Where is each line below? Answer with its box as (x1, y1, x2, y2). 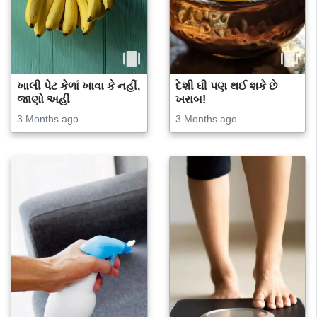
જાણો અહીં (17, 93, 70, 106)
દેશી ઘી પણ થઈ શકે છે (175, 80, 277, 93)
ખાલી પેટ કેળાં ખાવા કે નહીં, (17, 80, 140, 93)
